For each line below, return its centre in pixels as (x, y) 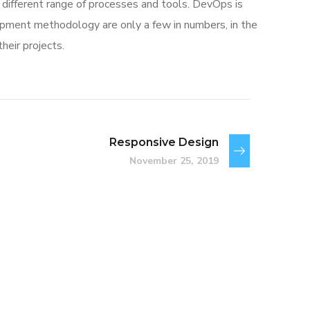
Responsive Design (164, 143)
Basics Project (84, 234)
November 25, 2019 (174, 161)
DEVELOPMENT (107, 257)
